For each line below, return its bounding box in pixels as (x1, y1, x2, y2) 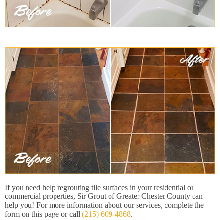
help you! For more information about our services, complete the (5, 201, 204, 210)
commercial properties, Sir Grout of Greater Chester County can (5, 192, 203, 201)
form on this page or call (5, 210, 82, 219)
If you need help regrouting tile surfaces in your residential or (5, 183, 193, 192)
